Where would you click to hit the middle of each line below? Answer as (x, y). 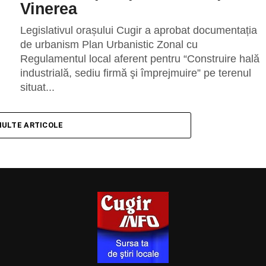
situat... (37, 87)
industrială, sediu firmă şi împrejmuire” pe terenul (136, 73)
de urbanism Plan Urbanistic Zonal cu (109, 45)
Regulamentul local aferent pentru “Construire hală (140, 59)
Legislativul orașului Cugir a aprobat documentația (139, 30)
